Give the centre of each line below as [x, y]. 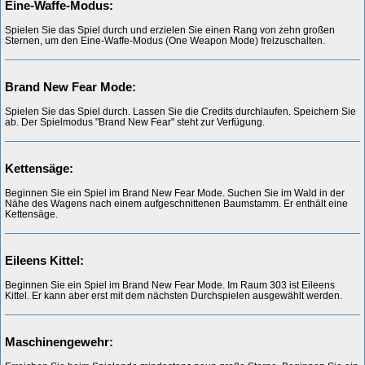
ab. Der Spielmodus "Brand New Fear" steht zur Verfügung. [135, 122]
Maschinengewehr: [59, 341]
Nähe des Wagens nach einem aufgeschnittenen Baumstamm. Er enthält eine [176, 203]
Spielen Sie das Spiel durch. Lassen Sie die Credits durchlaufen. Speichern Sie [180, 111]
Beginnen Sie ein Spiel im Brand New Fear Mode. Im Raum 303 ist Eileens [170, 285]
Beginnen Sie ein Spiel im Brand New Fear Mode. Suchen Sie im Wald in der [175, 193]
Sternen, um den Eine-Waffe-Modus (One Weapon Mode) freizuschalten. [165, 40]
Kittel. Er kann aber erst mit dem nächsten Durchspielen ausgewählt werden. [174, 295]
